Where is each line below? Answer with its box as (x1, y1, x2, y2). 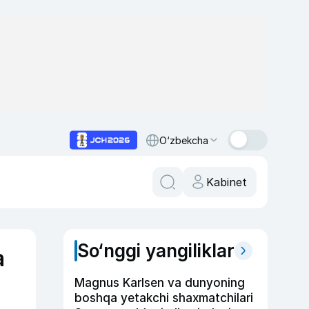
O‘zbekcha (159, 134, 208, 146)
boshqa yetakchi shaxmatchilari (74, 291, 253, 305)
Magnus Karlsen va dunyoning (74, 276, 245, 290)
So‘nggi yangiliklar (77, 240, 235, 261)
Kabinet (206, 175, 247, 189)
